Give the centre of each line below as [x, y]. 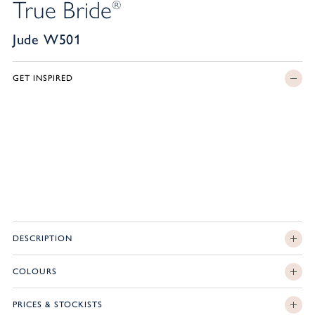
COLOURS [34, 271]
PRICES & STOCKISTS [57, 304]
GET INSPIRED [43, 78]
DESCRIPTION [42, 238]
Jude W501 [47, 39]
